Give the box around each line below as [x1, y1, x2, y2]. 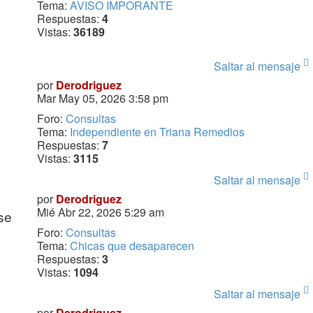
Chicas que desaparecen [69, 238, 194, 254]
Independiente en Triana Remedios [69, 124, 245, 140]
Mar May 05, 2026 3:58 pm [36, 90, 168, 107]
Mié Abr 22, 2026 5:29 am [36, 204, 164, 221]
